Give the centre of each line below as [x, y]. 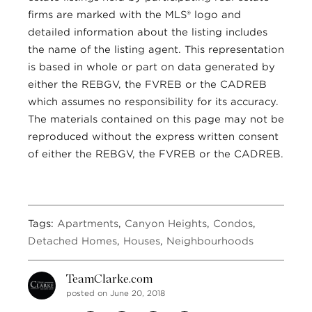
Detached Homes [72, 241]
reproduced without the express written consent [153, 136]
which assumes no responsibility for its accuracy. [153, 101]
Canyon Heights [166, 223]
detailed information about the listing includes [148, 32]
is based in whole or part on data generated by [151, 67]
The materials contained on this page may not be [156, 119]
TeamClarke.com [109, 279]
